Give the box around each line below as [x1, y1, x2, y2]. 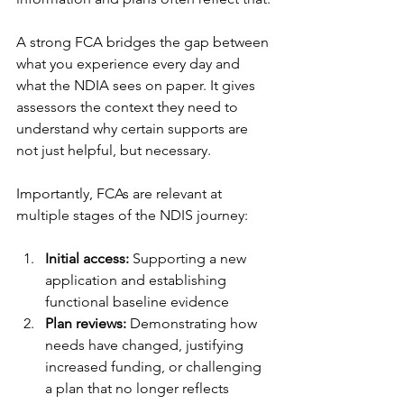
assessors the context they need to [16, 98, 242, 115]
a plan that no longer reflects [45, 380, 233, 397]
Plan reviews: [45, 315, 126, 332]
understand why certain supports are [16, 120, 252, 137]
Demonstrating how [126, 315, 261, 332]
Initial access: [45, 250, 129, 267]
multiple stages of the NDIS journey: [16, 207, 248, 224]
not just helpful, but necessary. [16, 142, 211, 159]
